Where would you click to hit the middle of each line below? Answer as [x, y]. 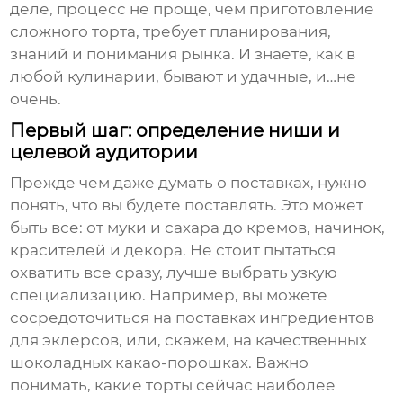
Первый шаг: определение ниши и [175, 131]
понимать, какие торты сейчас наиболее [173, 385]
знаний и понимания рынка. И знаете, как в [183, 54]
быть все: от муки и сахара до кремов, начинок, [198, 228]
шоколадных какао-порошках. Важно [160, 363]
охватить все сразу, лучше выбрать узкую [174, 273]
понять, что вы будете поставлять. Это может [187, 206]
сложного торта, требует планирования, [171, 32]
